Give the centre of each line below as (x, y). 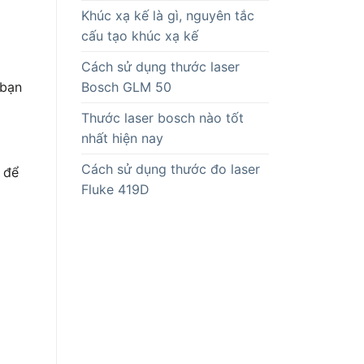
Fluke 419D (115, 189)
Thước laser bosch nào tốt (162, 117)
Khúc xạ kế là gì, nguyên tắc (167, 15)
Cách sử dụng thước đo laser (170, 169)
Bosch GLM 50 (126, 87)
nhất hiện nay (122, 138)
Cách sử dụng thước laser (160, 66)
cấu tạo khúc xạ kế (139, 35)
